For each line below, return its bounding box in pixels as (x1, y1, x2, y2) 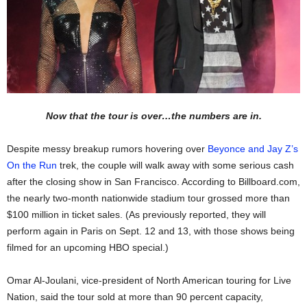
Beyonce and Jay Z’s (208, 143, 298, 155)
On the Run (7, 160, 57, 171)
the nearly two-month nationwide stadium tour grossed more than (7, 193, 290, 204)
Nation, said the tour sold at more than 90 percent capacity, (7, 291, 263, 303)
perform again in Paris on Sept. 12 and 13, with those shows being (7, 225, 295, 237)
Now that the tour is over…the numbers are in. (45, 110, 262, 122)
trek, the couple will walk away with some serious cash (57, 160, 294, 171)
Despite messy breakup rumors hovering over (7, 143, 208, 155)
